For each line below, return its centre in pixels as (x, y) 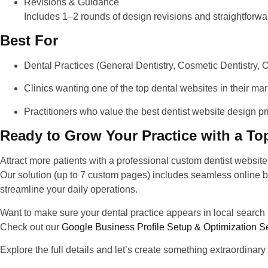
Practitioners (51, 111)
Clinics (39, 89)
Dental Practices (59, 66)
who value (101, 111)
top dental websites (177, 89)
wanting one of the (95, 89)
